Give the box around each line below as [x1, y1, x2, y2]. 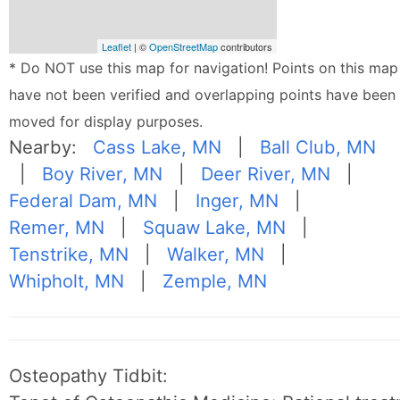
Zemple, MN [162, 270, 268, 293]
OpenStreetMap [149, 39, 219, 54]
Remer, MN [9, 216, 105, 239]
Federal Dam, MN [9, 189, 158, 212]
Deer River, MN [201, 162, 331, 186]
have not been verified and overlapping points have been [9, 86, 396, 104]
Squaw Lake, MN [143, 216, 287, 239]
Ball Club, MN [260, 136, 377, 159]
